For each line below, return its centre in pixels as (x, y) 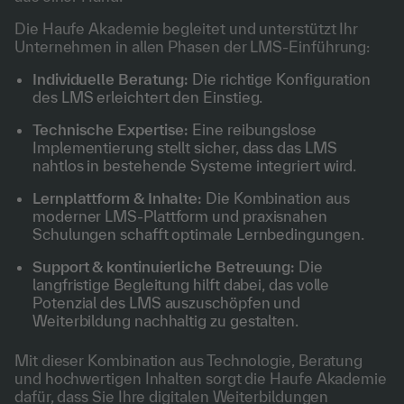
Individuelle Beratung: (111, 78)
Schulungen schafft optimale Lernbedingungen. (198, 234)
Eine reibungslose (252, 129)
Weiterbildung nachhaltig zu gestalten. (165, 320)
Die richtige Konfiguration (280, 78)
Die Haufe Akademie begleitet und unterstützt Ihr (187, 28)
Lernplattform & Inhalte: (118, 197)
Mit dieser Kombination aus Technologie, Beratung (189, 360)
